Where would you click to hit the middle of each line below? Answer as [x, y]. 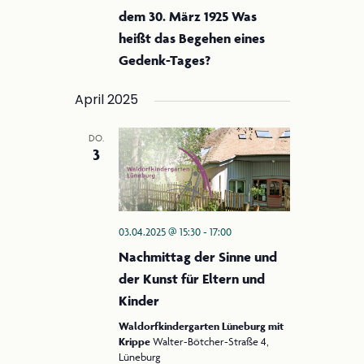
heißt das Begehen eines [191, 38]
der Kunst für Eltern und [191, 278]
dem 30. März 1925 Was [187, 16]
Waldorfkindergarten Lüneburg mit [201, 326]
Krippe [135, 341]
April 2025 [106, 100]
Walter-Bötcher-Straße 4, [210, 341]
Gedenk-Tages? [164, 60]
